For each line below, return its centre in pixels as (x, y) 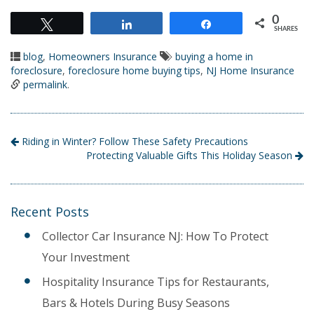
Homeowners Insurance (103, 57)
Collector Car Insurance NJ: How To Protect (155, 237)
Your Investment (86, 258)
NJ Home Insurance (250, 71)
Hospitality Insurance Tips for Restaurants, (156, 282)
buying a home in (214, 57)
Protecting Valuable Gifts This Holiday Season (191, 156)
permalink (45, 85)
